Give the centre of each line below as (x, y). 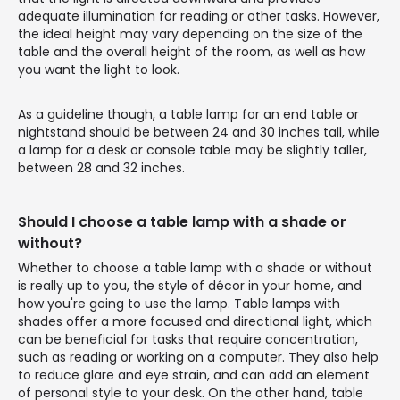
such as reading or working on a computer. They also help (198, 357)
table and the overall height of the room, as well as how (192, 51)
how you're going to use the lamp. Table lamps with (179, 303)
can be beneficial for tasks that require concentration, (188, 339)
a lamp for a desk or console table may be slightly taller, (192, 150)
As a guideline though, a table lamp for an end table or (188, 114)
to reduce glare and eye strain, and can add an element (194, 375)
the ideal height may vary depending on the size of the (190, 33)
